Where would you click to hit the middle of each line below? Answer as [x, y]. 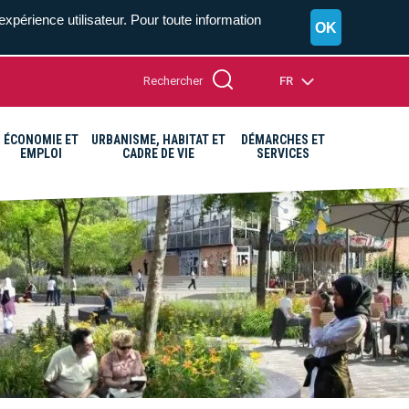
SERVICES [283, 153]
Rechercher [173, 80]
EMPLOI [41, 153]
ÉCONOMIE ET [41, 140]
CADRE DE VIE [159, 153]
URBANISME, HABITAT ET [159, 140]
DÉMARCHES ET [283, 140]
